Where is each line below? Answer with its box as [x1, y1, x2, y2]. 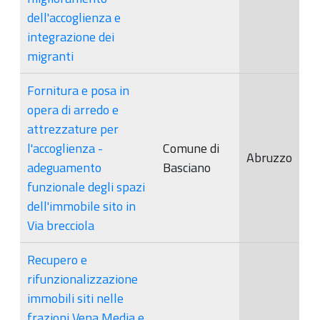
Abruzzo [246, 147, 292, 167]
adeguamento [27, 157, 101, 177]
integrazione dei [27, 26, 114, 46]
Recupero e [27, 249, 87, 269]
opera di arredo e [27, 99, 119, 119]
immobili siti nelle [27, 288, 124, 308]
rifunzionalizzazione [27, 269, 138, 289]
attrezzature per [27, 119, 119, 139]
